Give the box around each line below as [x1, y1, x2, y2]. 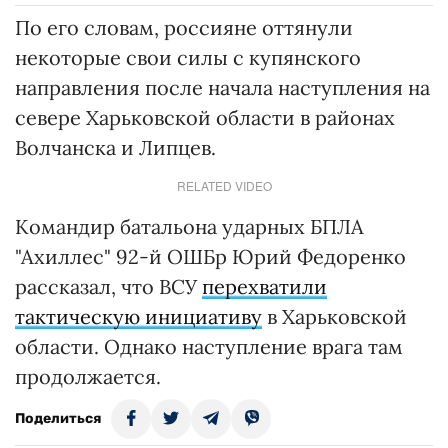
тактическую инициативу [15, 303, 262, 329]
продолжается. [15, 363, 161, 389]
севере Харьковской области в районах [15, 104, 395, 130]
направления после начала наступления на [15, 74, 430, 100]
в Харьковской [262, 303, 407, 329]
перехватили [202, 273, 327, 299]
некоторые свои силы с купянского [15, 44, 361, 70]
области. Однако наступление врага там [15, 333, 403, 359]
